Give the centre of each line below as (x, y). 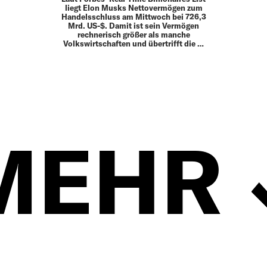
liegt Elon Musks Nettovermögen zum (133, 7)
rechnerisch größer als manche (133, 34)
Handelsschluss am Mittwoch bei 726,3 (133, 16)
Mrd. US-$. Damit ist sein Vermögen (133, 25)
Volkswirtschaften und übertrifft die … (133, 43)
